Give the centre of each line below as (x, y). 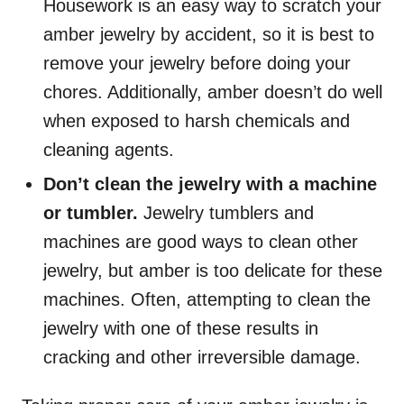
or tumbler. (93, 212)
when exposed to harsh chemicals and (197, 120)
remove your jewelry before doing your (197, 63)
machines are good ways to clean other (201, 241)
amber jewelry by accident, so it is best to (209, 34)
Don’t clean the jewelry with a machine (210, 184)
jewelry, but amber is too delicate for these (213, 270)
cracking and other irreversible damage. (205, 357)
